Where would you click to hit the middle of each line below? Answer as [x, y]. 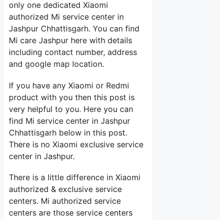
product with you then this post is [72, 97]
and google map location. [56, 64]
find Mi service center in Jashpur [69, 121]
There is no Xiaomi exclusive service [76, 144]
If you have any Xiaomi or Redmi [69, 85]
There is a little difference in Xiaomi [75, 177]
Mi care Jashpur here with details [70, 41]
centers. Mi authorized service [65, 201]
